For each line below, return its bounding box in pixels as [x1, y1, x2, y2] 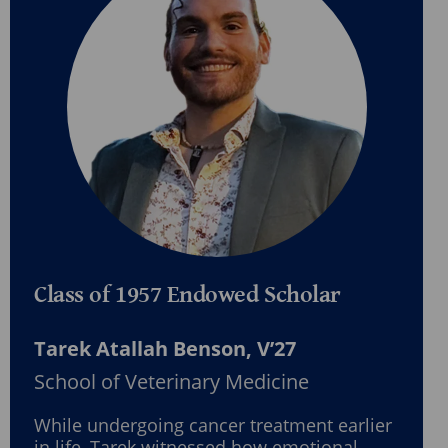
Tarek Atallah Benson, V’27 [34, 335, 296, 363]
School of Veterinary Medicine [34, 368, 309, 396]
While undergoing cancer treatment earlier [34, 413, 392, 438]
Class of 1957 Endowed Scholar [34, 281, 341, 310]
